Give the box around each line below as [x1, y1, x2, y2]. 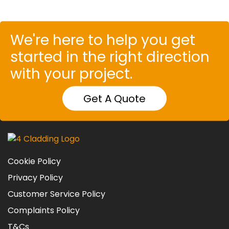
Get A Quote [83, 91, 146, 106]
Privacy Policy [8, 171, 63, 184]
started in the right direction [10, 47, 210, 67]
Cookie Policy [8, 155, 61, 167]
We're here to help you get [10, 30, 195, 50]
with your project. [10, 63, 132, 84]
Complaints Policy [8, 204, 80, 216]
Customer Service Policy [8, 188, 105, 200]
